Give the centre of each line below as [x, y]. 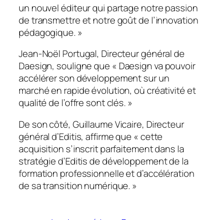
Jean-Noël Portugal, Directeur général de [102, 54]
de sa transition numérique [74, 185]
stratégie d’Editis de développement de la [104, 161]
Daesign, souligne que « [68, 66]
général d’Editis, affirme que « [80, 136]
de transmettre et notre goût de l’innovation [109, 20]
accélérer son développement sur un [94, 78]
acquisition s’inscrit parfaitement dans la [101, 149]
